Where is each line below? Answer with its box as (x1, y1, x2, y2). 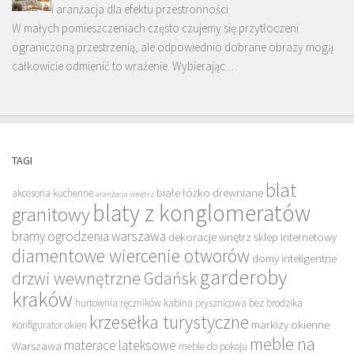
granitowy (12, 202, 90, 228)
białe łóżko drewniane (156, 185, 263, 201)
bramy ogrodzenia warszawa (12, 228, 166, 246)
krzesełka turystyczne (89, 311, 249, 334)
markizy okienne (251, 317, 330, 333)
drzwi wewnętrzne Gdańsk (12, 268, 197, 290)
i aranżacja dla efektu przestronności (51, 2, 228, 17)
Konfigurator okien (12, 318, 87, 333)
